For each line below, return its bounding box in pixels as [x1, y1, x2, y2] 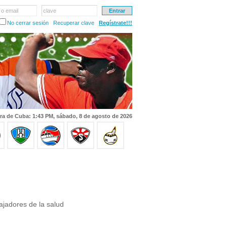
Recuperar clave [53, 20, 94, 26]
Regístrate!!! [99, 20, 132, 26]
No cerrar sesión [7, 20, 49, 26]
